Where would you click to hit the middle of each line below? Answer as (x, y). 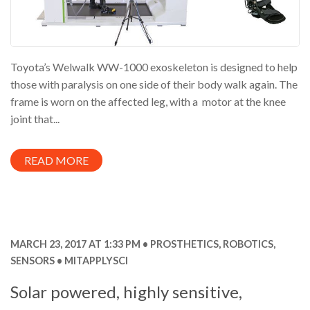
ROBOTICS (248, 244)
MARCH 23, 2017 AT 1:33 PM (75, 244)
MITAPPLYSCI (95, 260)
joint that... (35, 118)
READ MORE (56, 160)
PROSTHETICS (184, 244)
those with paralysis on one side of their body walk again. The (154, 84)
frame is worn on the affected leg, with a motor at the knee (148, 101)
